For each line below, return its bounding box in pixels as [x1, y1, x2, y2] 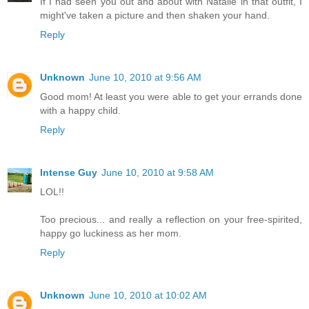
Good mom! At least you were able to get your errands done [40, 90, 302, 102]
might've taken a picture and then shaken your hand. [40, 9, 270, 21]
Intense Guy [40, 166, 97, 178]
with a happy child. [40, 104, 121, 116]
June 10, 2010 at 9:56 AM [89, 71, 201, 83]
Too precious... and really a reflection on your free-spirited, [40, 213, 302, 225]
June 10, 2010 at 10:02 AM [89, 289, 207, 301]
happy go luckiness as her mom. [40, 227, 181, 239]
